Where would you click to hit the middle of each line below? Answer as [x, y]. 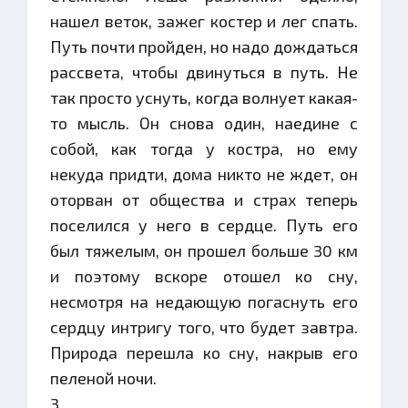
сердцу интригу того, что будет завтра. [204, 327]
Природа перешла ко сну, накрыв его [204, 352]
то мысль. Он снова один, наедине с [204, 123]
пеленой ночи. [103, 378]
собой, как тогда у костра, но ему [204, 148]
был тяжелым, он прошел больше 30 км [204, 250]
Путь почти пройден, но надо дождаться [204, 46]
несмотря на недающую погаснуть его [204, 301]
